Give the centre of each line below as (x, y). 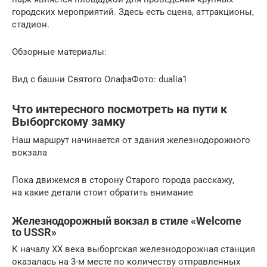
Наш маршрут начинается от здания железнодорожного (131, 140)
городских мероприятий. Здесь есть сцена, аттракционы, (133, 12)
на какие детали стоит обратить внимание (103, 192)
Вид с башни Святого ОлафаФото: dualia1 (100, 79)
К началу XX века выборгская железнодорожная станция (133, 249)
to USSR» (34, 232)
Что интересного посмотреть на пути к (119, 109)
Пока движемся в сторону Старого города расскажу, (123, 180)
